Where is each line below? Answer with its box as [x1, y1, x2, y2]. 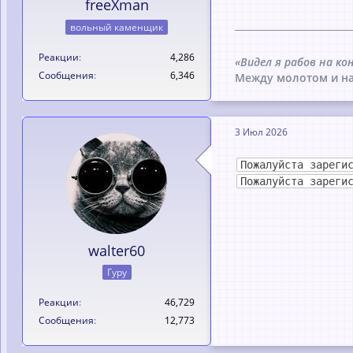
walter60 [88, 240, 145, 260]
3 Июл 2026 [235, 125, 288, 139]
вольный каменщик [70, 20, 163, 34]
